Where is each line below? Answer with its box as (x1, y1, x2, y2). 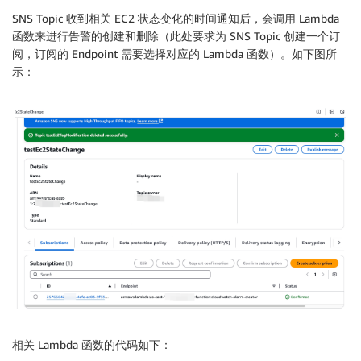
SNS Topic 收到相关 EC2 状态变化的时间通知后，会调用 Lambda (12, 10, 339, 25)
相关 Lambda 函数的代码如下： (12, 337, 172, 351)
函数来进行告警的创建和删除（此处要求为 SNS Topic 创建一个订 (12, 28, 340, 43)
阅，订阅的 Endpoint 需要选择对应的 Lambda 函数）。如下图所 (12, 46, 337, 60)
